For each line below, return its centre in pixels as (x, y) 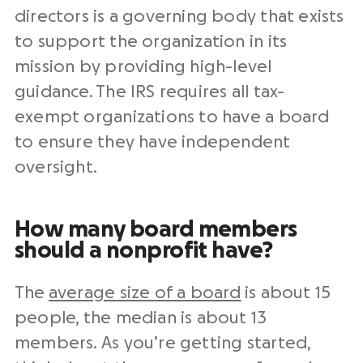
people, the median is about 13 (141, 318)
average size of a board (145, 293)
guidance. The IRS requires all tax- (150, 92)
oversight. (56, 167)
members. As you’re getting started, (163, 343)
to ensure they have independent (153, 142)
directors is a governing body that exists (179, 17)
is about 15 (286, 293)
